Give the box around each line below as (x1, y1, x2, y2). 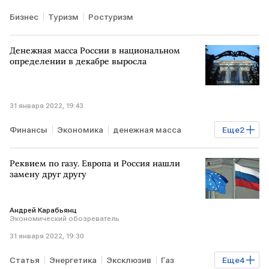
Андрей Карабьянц (10, 205, 77, 214)
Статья (10, 255, 40, 265)
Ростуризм (88, 11, 133, 22)
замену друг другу (10, 169, 86, 180)
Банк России (59, 147, 110, 157)
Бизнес (10, 11, 38, 22)
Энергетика (49, 255, 97, 265)
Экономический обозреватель (10, 214, 119, 223)
